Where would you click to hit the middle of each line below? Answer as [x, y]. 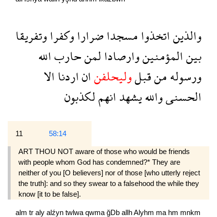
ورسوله [184, 77]
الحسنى [182, 97]
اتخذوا [154, 36]
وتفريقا [31, 36]
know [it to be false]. [50, 194]
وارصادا [120, 56]
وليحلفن [111, 77]
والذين [186, 36]
